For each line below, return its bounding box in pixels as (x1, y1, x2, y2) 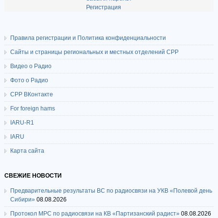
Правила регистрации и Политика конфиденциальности (10, 35, 166, 41)
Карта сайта (10, 147, 44, 154)
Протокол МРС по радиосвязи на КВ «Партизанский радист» (10, 210, 180, 217)
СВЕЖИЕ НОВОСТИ (4, 172, 62, 179)
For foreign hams (10, 105, 55, 112)
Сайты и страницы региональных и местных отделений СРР (10, 49, 179, 55)
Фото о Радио (10, 77, 48, 84)
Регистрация (86, 4, 121, 11)
